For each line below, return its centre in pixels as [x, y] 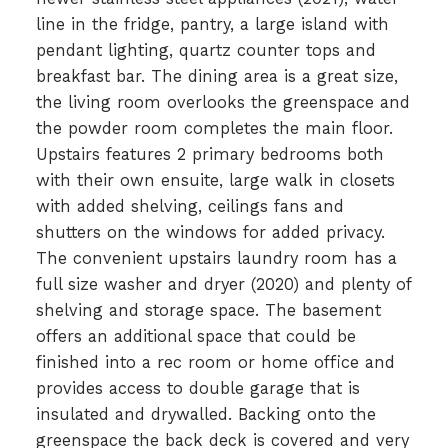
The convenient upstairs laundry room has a [216, 259]
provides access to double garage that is [197, 389]
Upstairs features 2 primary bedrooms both [209, 155]
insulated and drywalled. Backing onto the [205, 415]
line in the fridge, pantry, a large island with [212, 25]
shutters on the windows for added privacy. [210, 233]
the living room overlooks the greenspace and [222, 103]
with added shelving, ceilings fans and [189, 207]
